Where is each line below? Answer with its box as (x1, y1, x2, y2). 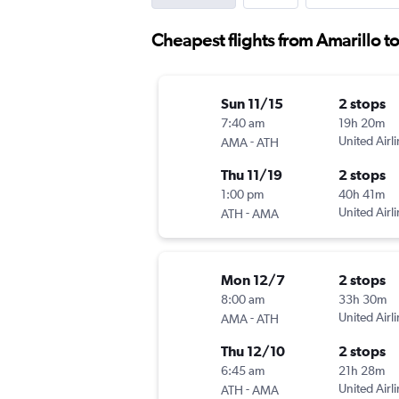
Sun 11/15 (221, 95, 283, 112)
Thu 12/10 (221, 343, 285, 360)
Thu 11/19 (221, 167, 282, 183)
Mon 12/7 (221, 272, 285, 289)
